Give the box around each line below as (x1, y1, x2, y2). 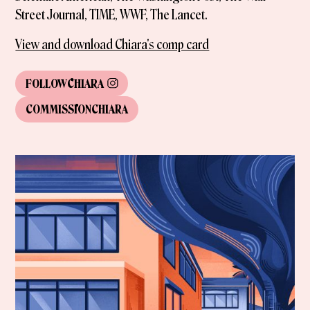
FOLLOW (26, 76, 68, 91)
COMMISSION (26, 102, 92, 117)
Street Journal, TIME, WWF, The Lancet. (15, 6, 208, 24)
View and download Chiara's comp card (15, 36, 210, 53)
